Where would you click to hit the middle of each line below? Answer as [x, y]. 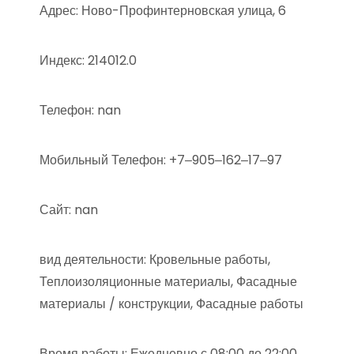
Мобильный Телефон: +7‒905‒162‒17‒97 [161, 160]
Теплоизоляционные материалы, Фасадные [168, 282]
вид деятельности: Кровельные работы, [155, 260]
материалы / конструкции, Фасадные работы [171, 304]
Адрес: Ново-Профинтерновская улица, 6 [163, 11]
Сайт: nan [69, 210]
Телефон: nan [80, 110]
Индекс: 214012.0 [88, 60]
